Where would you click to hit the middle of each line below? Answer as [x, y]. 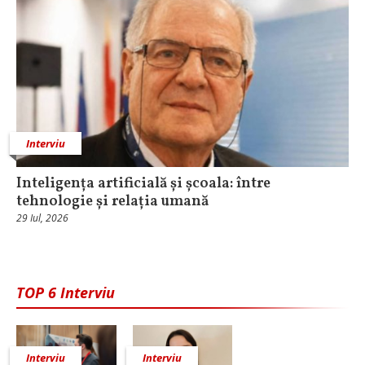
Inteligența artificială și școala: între [143, 183]
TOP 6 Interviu [66, 292]
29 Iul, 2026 [42, 218]
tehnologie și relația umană [112, 201]
